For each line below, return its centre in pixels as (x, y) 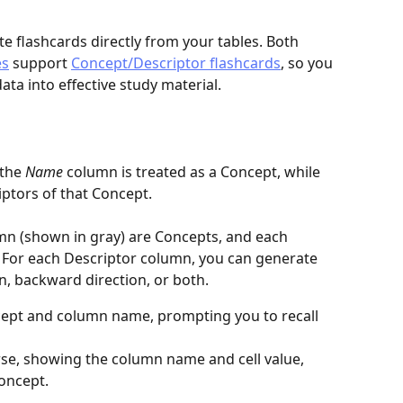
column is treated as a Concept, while (193, 171)
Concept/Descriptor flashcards (176, 63)
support (40, 63)
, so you (309, 63)
